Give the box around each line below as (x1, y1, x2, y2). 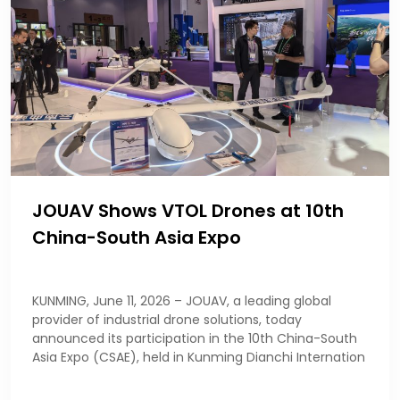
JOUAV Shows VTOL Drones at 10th (32, 197, 344, 223)
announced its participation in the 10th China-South (32, 329, 357, 347)
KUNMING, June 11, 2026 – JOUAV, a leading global (32, 291, 331, 310)
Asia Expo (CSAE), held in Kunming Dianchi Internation (32, 347, 365, 366)
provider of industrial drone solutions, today (32, 310, 302, 329)
